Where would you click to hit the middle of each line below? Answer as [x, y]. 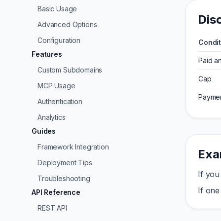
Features [47, 54]
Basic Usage [57, 9]
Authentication [60, 101]
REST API [52, 208]
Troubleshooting [64, 178]
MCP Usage [56, 86]
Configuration [59, 40]
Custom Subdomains [70, 70]
